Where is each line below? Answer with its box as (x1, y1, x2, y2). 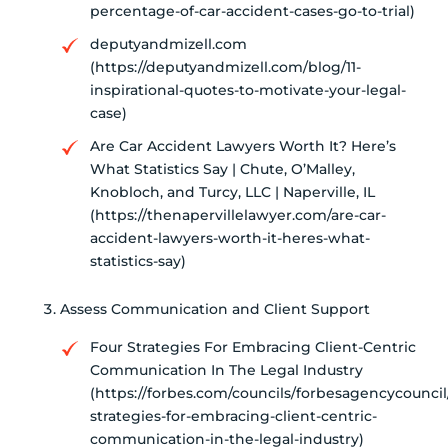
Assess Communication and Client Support (60, 299, 370, 318)
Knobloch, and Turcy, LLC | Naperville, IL (90, 182, 375, 201)
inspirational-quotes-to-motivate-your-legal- (90, 80, 406, 99)
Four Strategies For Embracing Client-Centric (90, 337, 416, 356)
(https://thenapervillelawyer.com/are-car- (90, 205, 386, 224)
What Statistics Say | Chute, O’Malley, (90, 159, 355, 178)
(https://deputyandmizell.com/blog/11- (90, 57, 361, 76)
